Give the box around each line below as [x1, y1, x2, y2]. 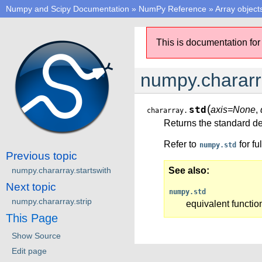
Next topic [6, 180, 56, 193]
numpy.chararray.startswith [12, 165, 111, 175]
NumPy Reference [139, 4, 206, 13]
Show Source [12, 230, 61, 240]
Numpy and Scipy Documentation [6, 4, 129, 13]
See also [168, 166, 206, 175]
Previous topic [6, 149, 77, 162]
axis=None [211, 105, 256, 115]
